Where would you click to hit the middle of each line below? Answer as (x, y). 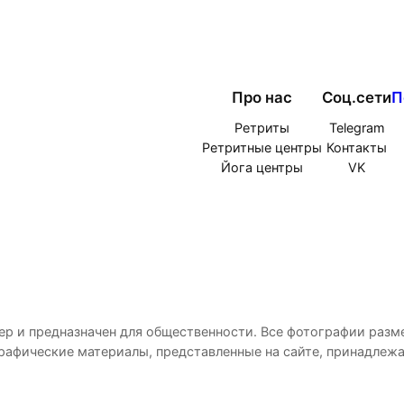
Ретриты (262, 128)
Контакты (357, 148)
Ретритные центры (262, 148)
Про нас (262, 97)
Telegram (357, 128)
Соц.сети (357, 97)
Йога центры (262, 168)
